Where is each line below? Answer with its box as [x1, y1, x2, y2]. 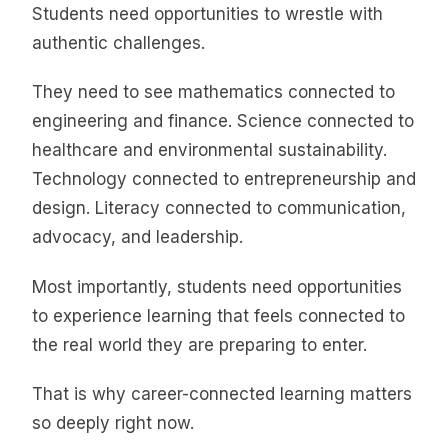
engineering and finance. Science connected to [32, 111, 414, 132]
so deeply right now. [32, 413, 194, 434]
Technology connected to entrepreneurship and [32, 169, 416, 190]
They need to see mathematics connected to [32, 82, 395, 103]
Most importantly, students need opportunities [32, 276, 402, 297]
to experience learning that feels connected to [32, 305, 405, 326]
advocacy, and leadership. [32, 227, 243, 248]
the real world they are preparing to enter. [32, 334, 367, 355]
